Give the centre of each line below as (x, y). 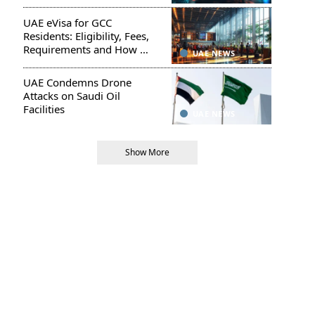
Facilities (44, 109)
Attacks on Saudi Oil (71, 96)
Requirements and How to (86, 49)
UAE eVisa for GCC (67, 22)
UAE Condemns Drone (77, 83)
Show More (147, 152)
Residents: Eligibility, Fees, (86, 36)
